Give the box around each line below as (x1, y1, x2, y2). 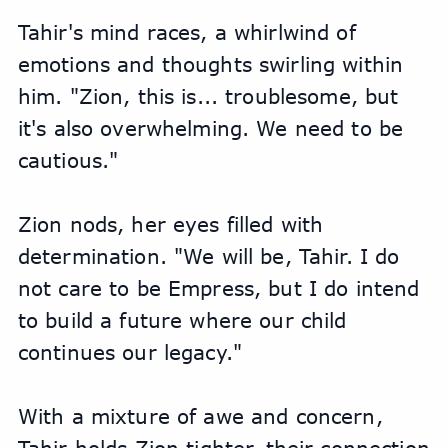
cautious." (17, 148, 119, 173)
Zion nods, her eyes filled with (17, 212, 324, 237)
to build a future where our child (17, 308, 347, 333)
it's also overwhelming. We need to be (17, 116, 404, 141)
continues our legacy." (17, 340, 243, 365)
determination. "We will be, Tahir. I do (17, 244, 400, 269)
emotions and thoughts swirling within (17, 52, 404, 77)
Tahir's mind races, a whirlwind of (17, 20, 356, 45)
